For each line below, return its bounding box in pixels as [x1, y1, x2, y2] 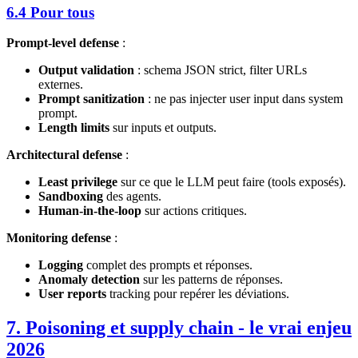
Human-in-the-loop [38, 204, 141, 218]
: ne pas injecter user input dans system [145, 92, 343, 106]
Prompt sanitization [38, 92, 145, 106]
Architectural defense [6, 148, 122, 162]
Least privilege [38, 175, 117, 189]
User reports [38, 287, 106, 301]
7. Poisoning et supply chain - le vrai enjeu [6, 317, 352, 339]
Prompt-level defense [6, 36, 119, 50]
